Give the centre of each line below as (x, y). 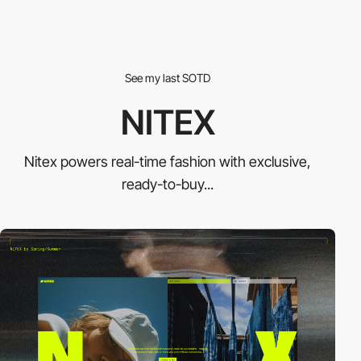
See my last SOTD (168, 77)
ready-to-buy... (168, 184)
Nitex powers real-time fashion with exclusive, (168, 161)
